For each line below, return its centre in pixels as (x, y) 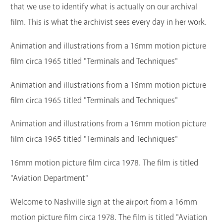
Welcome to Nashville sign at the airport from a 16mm (104, 202)
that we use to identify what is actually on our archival (104, 6)
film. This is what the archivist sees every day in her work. (109, 22)
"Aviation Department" (49, 178)
